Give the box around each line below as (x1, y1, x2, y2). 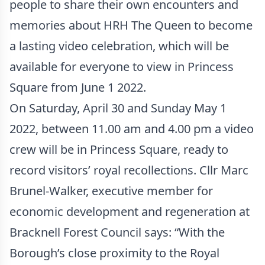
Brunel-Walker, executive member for (9, 183, 213, 199)
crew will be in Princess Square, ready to (9, 141, 228, 157)
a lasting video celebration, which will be (9, 38, 229, 54)
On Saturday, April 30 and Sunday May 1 (9, 100, 227, 116)
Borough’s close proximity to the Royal (9, 245, 219, 261)
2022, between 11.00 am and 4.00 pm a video (9, 121, 254, 137)
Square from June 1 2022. (9, 79, 146, 95)
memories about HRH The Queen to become (9, 17, 253, 33)
